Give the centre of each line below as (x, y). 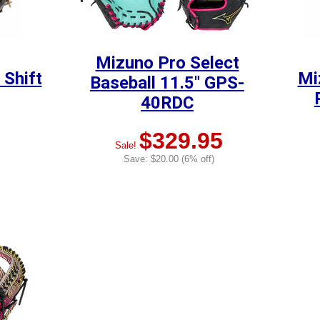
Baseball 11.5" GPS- (167, 83)
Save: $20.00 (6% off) (169, 159)
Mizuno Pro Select (167, 63)
